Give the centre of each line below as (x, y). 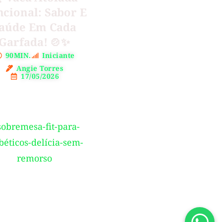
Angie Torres (40, 68)
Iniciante (58, 55)
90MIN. (18, 55)
